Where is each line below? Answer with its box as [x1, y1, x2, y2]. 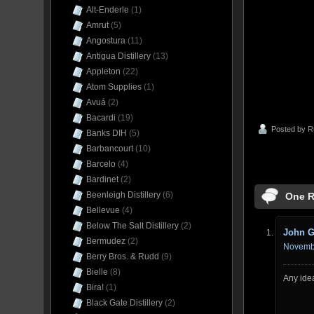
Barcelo [86, 159, 116, 169]
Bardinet [86, 175, 118, 184]
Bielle [86, 267, 108, 277]
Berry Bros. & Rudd [86, 252, 159, 261]
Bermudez [86, 236, 125, 246]
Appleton [86, 67, 121, 76]
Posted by [271, 125, 308, 134]
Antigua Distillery [86, 51, 151, 61]
